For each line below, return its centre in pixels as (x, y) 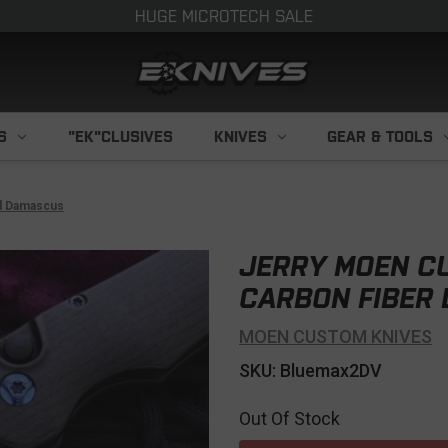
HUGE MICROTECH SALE (224, 16)
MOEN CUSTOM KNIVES (335, 336)
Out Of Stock (289, 418)
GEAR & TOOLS (380, 136)
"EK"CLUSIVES (120, 136)
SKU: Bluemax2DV (310, 370)
